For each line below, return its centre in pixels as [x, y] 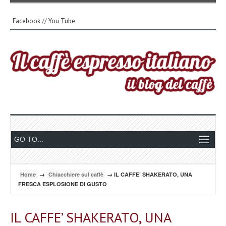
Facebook [26, 21]
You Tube [62, 21]
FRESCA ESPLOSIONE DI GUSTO [63, 184]
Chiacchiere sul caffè [76, 174]
